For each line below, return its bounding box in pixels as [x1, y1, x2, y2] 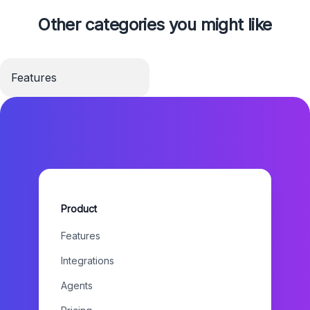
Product [61, 203, 97, 215]
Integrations [61, 255, 114, 266]
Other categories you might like [38, 15, 272, 35]
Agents [61, 280, 93, 291]
